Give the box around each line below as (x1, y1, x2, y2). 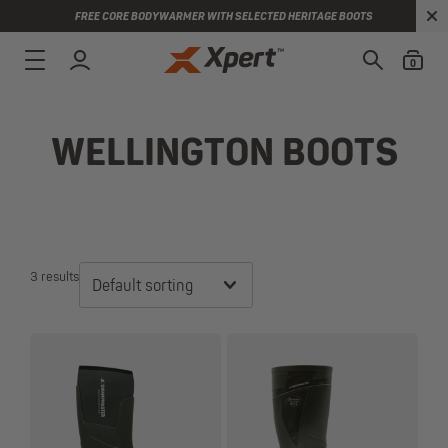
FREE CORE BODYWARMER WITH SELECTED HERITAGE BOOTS (75, 11, 373, 23)
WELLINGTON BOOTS (50, 136, 398, 174)
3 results (30, 270, 79, 284)
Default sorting (92, 279, 193, 295)
